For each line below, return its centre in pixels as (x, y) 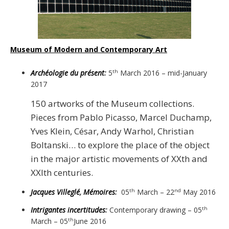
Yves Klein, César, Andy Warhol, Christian (112, 131)
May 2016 (198, 192)
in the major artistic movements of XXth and (119, 159)
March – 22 (155, 192)
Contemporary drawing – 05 (156, 210)
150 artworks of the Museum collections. (112, 104)
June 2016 (90, 221)
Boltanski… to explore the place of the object (120, 145)
